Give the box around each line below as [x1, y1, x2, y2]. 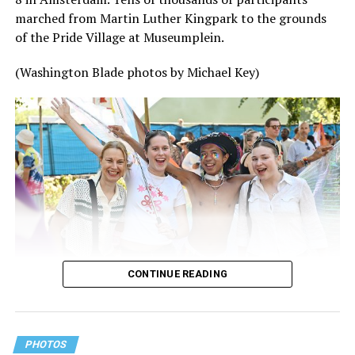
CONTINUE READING [127, 268, 228, 281]
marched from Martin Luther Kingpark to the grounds [14, 10, 326, 28]
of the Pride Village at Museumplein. [14, 29, 224, 47]
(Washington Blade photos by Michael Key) [14, 63, 259, 82]
